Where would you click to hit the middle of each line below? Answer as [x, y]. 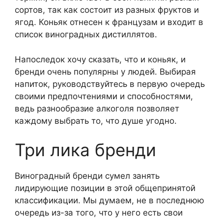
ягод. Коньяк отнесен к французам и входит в [109, 22]
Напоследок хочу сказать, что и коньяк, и [100, 59]
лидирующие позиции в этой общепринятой [105, 188]
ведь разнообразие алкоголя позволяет [97, 108]
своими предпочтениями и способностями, [104, 96]
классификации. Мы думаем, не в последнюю [110, 201]
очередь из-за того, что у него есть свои [99, 213]
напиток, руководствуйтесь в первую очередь [110, 84]
